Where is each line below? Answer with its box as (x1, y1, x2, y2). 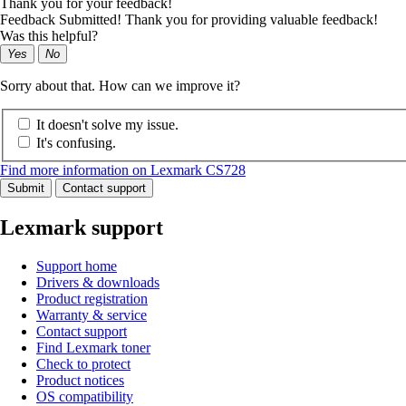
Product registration (36, 291, 148, 307)
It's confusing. (36, 135, 116, 151)
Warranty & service (36, 307, 147, 324)
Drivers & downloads (36, 275, 159, 291)
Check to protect (36, 356, 130, 372)
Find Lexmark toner (36, 340, 150, 356)
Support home (36, 258, 117, 275)
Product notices (36, 372, 124, 389)
